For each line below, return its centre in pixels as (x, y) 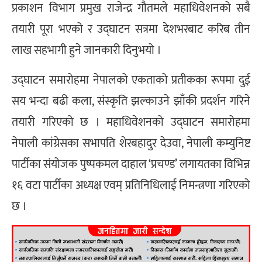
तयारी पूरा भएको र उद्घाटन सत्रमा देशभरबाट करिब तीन (131, 30)
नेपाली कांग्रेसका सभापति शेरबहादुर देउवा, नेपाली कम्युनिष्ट (131, 143)
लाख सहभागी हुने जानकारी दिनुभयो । (87, 51)
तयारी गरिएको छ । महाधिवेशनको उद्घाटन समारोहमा (131, 122)
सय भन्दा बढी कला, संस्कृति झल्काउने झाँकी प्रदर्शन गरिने (131, 101)
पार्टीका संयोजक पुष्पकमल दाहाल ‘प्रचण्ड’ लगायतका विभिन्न (131, 164)
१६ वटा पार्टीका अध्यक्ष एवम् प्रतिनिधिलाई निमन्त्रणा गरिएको (131, 185)
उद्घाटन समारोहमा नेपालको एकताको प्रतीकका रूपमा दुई (131, 80)
